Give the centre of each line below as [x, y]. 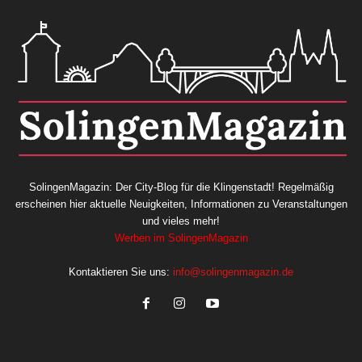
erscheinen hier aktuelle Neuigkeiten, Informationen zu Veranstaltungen [181, 204]
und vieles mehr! [181, 221]
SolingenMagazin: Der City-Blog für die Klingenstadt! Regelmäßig [181, 187]
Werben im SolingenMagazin [181, 238]
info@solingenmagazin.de [233, 271]
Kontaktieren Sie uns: [121, 271]
